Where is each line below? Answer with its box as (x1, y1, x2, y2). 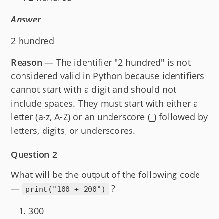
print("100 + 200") (25, 185, 106, 194)
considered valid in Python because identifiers (11, 70, 205, 82)
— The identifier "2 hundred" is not (42, 56, 191, 68)
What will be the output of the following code (11, 169, 200, 181)
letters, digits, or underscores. (11, 125, 136, 137)
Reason (11, 56, 43, 68)
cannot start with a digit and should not (11, 84, 176, 96)
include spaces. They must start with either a (11, 97, 198, 109)
